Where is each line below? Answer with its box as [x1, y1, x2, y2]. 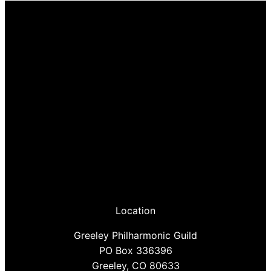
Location [116, 204, 155, 217]
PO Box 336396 [99, 244, 172, 257]
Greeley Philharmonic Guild [74, 229, 197, 242]
